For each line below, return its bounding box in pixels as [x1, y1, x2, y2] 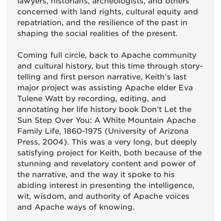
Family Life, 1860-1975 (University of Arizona [17, 127, 188, 136]
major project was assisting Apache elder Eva [17, 83, 193, 92]
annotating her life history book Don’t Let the [17, 105, 191, 114]
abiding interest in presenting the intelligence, [17, 181, 194, 190]
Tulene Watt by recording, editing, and [17, 94, 166, 103]
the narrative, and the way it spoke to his [17, 170, 175, 179]
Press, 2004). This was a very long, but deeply [17, 138, 197, 147]
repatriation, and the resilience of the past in [17, 18, 187, 27]
